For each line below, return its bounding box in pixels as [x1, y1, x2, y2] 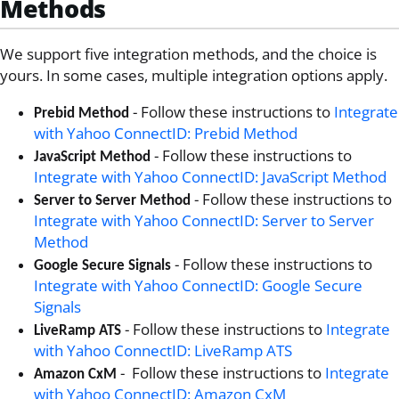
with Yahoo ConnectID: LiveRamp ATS [33, 339, 292, 361]
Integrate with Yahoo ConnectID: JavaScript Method [33, 166, 387, 187]
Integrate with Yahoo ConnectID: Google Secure [33, 274, 362, 296]
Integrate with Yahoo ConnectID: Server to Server [33, 209, 374, 231]
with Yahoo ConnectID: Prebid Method [33, 122, 297, 143]
